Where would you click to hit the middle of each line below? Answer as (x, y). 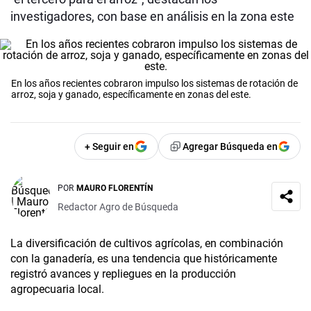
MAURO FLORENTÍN (115, 188)
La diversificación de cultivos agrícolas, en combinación (147, 244)
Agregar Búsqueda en (230, 147)
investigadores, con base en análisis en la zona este (152, 17)
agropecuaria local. (57, 289)
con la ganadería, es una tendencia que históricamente (144, 259)
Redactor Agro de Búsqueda (118, 207)
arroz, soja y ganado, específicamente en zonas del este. (131, 95)
